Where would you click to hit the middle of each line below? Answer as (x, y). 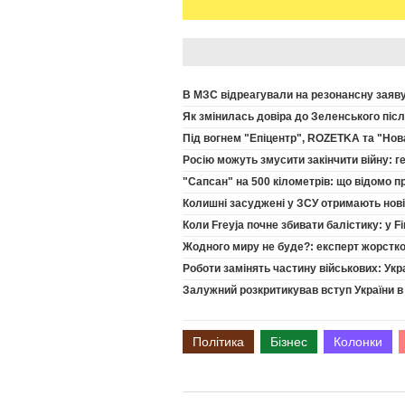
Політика (218, 341)
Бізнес (289, 341)
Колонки (358, 341)
